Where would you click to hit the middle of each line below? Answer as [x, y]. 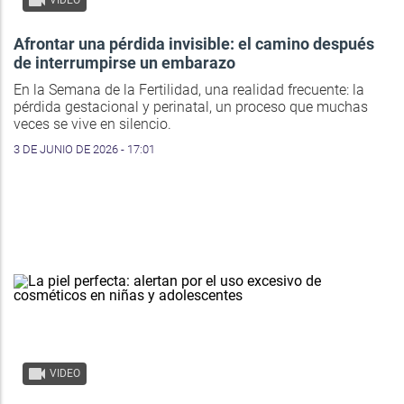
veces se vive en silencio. [92, 124]
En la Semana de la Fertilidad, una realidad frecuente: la [189, 90]
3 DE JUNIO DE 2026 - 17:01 [84, 150]
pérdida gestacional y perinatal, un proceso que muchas [191, 107]
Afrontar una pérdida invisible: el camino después [194, 44]
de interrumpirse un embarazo [124, 63]
